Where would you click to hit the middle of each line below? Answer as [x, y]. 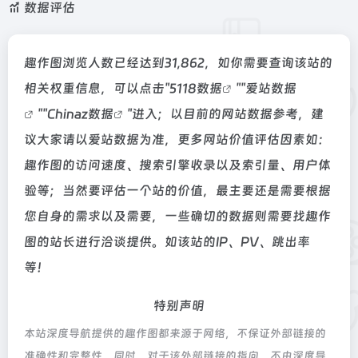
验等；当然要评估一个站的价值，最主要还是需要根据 [177, 190]
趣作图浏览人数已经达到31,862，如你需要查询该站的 [178, 62]
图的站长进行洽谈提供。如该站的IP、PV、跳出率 [167, 241]
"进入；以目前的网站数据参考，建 [225, 113]
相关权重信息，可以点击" [97, 88]
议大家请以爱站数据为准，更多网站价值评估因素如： [177, 139]
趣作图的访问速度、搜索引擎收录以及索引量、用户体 [177, 165]
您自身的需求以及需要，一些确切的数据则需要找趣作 [177, 216]
